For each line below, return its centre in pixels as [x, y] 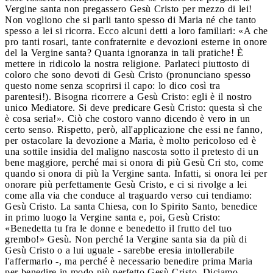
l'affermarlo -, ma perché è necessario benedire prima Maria [129, 261]
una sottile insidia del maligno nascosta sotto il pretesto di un [132, 151]
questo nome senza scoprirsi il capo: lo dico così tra [112, 85]
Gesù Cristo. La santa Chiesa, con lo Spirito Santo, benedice [131, 206]
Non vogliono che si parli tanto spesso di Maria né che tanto [131, 19]
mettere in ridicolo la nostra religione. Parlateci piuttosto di [127, 63]
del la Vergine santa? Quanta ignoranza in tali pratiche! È [124, 52]
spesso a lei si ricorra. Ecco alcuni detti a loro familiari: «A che [136, 30]
